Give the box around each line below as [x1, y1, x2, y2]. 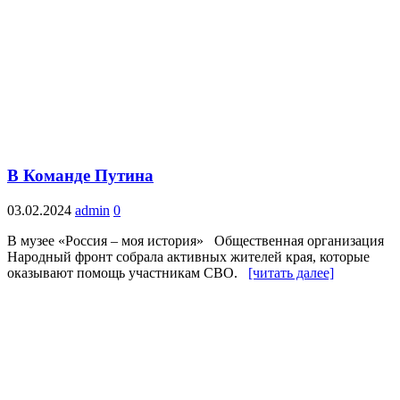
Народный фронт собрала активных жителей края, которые [7, 248, 370, 264]
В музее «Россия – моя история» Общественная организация [7, 232, 384, 248]
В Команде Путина [7, 165, 154, 185]
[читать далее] [248, 264, 334, 280]
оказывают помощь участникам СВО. [7, 264, 248, 280]
